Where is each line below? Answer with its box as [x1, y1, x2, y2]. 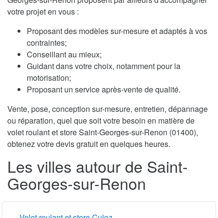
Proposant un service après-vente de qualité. [27, 83, 181, 95]
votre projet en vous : [7, 5, 79, 17]
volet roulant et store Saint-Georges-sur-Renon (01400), [7, 126, 198, 138]
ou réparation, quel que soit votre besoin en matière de [7, 114, 195, 126]
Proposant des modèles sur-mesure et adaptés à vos [27, 25, 207, 36]
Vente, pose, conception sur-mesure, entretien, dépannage [7, 103, 208, 114]
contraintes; [27, 36, 67, 48]
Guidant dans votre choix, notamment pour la [27, 60, 181, 72]
